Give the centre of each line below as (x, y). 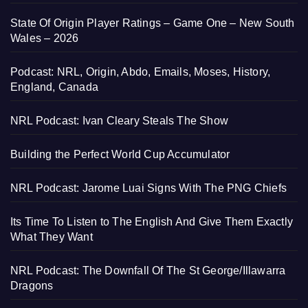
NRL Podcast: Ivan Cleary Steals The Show (119, 121)
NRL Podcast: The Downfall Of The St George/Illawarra (148, 271)
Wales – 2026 (45, 38)
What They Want (52, 237)
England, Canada (54, 87)
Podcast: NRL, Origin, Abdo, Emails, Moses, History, (141, 72)
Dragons (32, 286)
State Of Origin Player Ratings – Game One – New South (153, 23)
